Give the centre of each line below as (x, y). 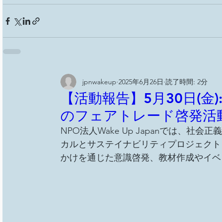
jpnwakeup (99, 82)
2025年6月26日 (141, 82)
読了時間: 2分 (186, 82)
